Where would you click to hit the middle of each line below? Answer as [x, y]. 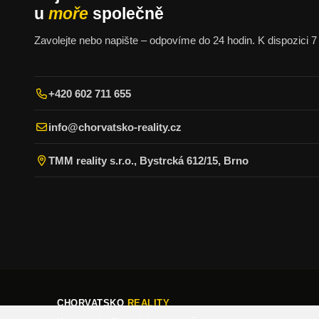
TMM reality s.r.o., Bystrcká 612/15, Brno [148, 160]
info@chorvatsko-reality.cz [115, 127]
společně [126, 14]
